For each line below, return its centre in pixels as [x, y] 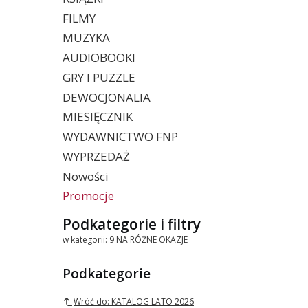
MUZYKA [86, 38]
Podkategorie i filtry [132, 224]
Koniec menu [103, 216]
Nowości [86, 176]
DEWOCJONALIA [107, 97]
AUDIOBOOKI [99, 57]
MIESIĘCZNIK [98, 117]
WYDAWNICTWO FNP [120, 136]
